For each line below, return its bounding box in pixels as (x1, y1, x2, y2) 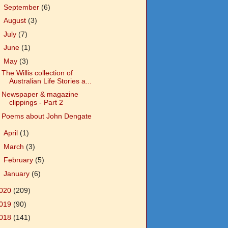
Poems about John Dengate (1, 111, 92, 120)
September (3, 3, 41, 11)
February (3, 156, 35, 164)
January (3, 169, 32, 178)
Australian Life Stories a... (9, 76, 92, 85)
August (3, 16, 28, 25)
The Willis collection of (1, 68, 73, 77)
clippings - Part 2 (9, 98, 63, 107)
